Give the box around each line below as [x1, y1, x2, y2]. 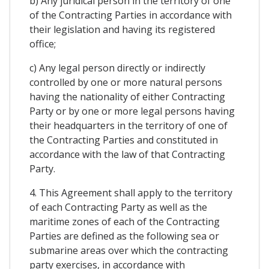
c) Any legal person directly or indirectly [29, 61, 205, 75]
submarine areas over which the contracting [29, 244, 228, 258]
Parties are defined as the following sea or [29, 229, 219, 243]
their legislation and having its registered [29, 23, 215, 37]
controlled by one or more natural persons [29, 76, 222, 89]
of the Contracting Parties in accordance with [29, 8, 232, 22]
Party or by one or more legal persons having [29, 104, 235, 118]
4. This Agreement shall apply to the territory [29, 186, 232, 200]
